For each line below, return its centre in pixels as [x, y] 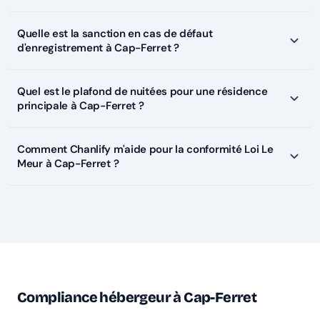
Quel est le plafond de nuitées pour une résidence [142, 92]
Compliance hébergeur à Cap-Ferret [137, 297]
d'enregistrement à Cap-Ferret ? [98, 48]
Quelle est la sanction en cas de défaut [115, 34]
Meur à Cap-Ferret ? [68, 164]
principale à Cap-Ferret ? [81, 106]
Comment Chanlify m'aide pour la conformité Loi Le [145, 150]
